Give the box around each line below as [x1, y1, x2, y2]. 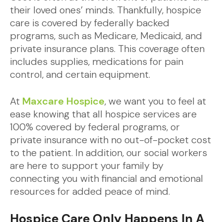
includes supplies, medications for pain [10, 55, 183, 68]
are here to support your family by [10, 159, 164, 172]
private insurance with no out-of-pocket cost [10, 133, 211, 146]
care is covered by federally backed [10, 16, 169, 29]
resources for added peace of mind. [10, 185, 170, 198]
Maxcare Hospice [22, 95, 105, 108]
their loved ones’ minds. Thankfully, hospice [10, 3, 201, 16]
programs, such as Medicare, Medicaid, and [10, 29, 202, 42]
